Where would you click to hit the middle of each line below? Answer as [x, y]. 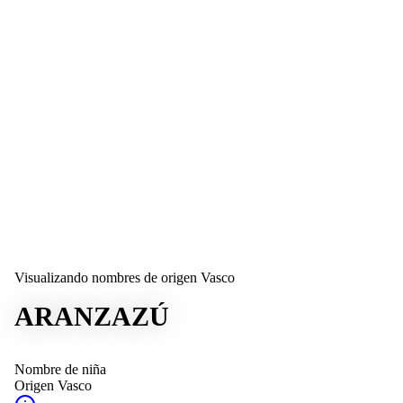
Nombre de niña [60, 369]
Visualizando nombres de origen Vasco [125, 278]
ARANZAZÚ [92, 316]
